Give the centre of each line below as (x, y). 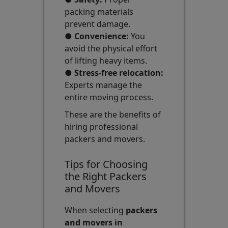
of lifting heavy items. (106, 61)
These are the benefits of (112, 115)
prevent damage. (97, 24)
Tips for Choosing (106, 164)
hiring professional (101, 127)
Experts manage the (103, 85)
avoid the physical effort (111, 49)
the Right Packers (105, 177)
